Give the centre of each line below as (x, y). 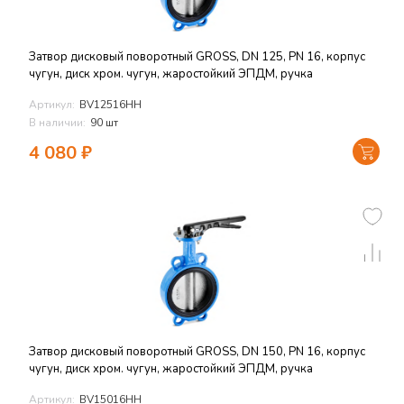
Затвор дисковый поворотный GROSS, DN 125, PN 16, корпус (197, 57)
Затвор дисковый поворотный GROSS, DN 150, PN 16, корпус (197, 352)
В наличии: (57, 123)
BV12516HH (110, 105)
